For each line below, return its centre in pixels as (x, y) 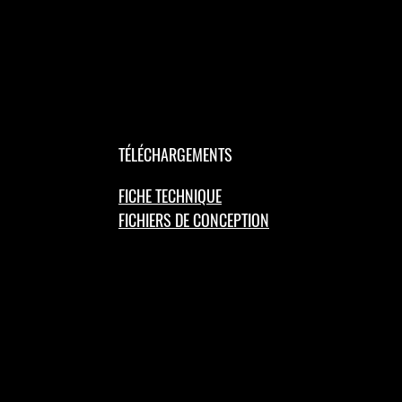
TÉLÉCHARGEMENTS (175, 154)
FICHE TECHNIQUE (170, 196)
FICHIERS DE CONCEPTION (194, 220)
